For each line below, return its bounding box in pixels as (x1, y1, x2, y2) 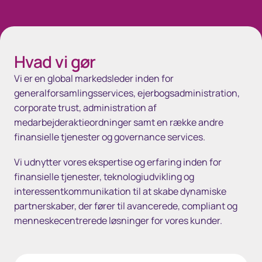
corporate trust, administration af (14, 101, 157, 114)
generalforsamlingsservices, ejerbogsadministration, (14, 87, 240, 99)
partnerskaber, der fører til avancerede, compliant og (14, 199, 237, 212)
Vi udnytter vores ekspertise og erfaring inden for (14, 156, 222, 168)
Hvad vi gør (14, 50, 96, 73)
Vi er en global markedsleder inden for (14, 72, 174, 85)
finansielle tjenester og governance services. (14, 130, 205, 143)
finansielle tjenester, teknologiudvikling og (14, 170, 194, 183)
